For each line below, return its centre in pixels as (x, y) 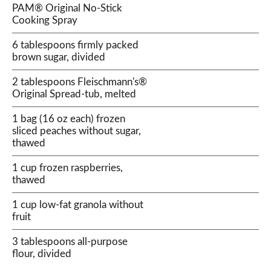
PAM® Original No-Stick (67, 8)
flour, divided (42, 254)
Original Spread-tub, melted (74, 94)
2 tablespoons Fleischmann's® (80, 82)
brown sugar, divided (59, 57)
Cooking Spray (45, 20)
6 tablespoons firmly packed (75, 45)
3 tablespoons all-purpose (70, 242)
